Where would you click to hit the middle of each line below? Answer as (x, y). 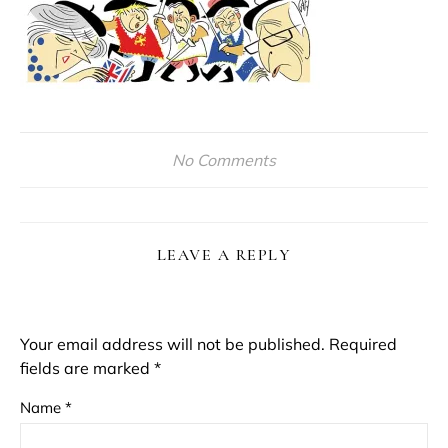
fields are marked (87, 368)
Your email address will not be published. (172, 344)
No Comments (224, 160)
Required (363, 344)
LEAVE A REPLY (224, 255)
